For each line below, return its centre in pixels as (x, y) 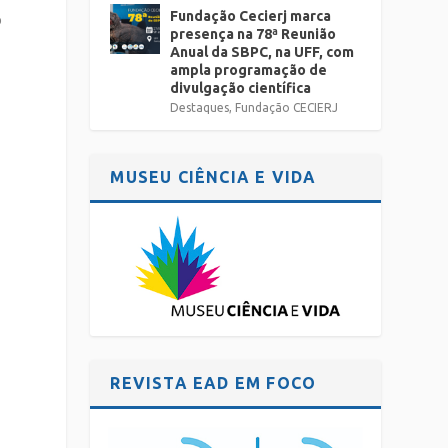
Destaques (200, 107)
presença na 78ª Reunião (253, 34)
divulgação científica (241, 88)
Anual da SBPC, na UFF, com (262, 52)
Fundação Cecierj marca (251, 16)
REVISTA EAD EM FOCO (213, 383)
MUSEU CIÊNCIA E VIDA (213, 177)
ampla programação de (249, 70)
